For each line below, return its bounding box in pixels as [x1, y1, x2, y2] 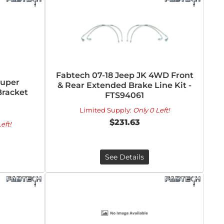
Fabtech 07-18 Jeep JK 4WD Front [55, 70, 193, 80]
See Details [105, 152, 144, 161]
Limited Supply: [79, 106, 133, 114]
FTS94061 [105, 90, 144, 100]
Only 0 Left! [133, 106, 170, 114]
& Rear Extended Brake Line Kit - [57, 80, 192, 90]
